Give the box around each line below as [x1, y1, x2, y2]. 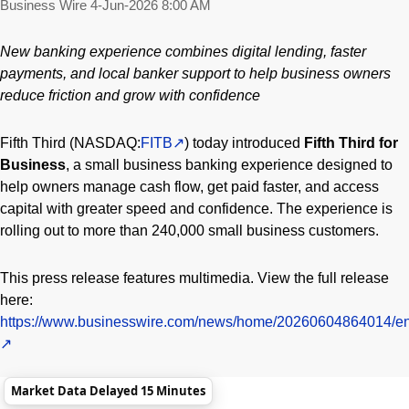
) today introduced [184, 134, 304, 151]
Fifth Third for [304, 134, 398, 151]
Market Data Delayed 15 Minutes [11, 383, 205, 399]
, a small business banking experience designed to [66, 156, 393, 173]
